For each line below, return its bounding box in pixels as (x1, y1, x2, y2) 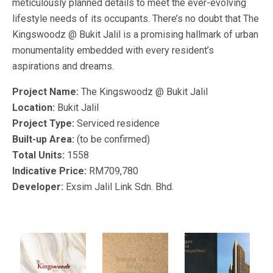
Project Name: (12, 85, 81, 97)
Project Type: (12, 117, 77, 129)
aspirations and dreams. (12, 60, 114, 72)
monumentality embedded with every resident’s (12, 44, 214, 56)
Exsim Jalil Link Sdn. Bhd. (66, 180, 174, 193)
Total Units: (12, 149, 67, 161)
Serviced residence (77, 117, 160, 129)
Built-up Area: (12, 133, 77, 145)
